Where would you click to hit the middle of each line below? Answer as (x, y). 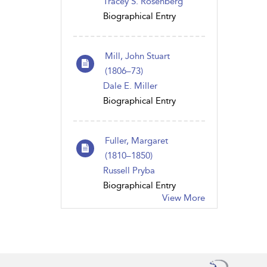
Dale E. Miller (130, 86)
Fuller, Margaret (136, 140)
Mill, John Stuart (137, 56)
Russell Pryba (129, 170)
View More (183, 198)
